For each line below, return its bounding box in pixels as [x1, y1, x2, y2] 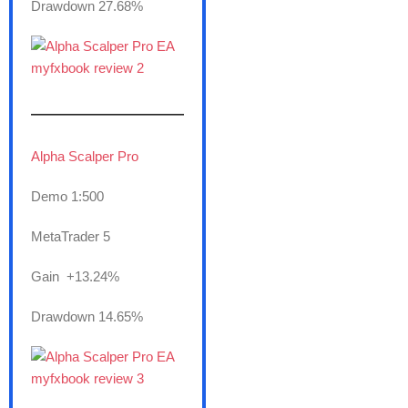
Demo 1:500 [31, 189, 104, 205]
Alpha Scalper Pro [31, 148, 138, 165]
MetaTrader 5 [31, 229, 110, 245]
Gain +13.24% [31, 269, 119, 285]
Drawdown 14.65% [31, 309, 143, 325]
